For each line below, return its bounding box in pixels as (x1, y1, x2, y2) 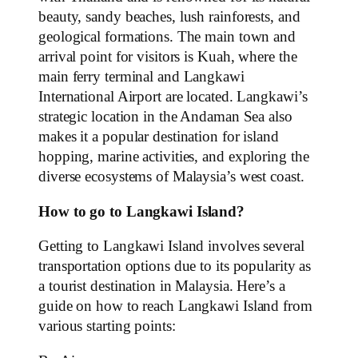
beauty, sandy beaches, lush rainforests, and (38, 9, 300, 26)
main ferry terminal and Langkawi (38, 69, 245, 86)
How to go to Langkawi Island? (38, 203, 245, 220)
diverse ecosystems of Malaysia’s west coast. (38, 169, 304, 185)
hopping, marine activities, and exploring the (38, 149, 309, 165)
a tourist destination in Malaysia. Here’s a (38, 278, 285, 295)
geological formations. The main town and (38, 29, 296, 46)
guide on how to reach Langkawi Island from (38, 298, 312, 315)
